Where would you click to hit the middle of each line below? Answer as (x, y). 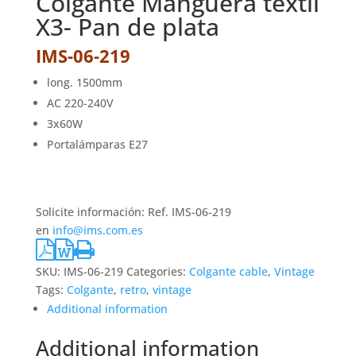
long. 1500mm (84, 82)
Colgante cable (228, 271)
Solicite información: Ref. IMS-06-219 (133, 212)
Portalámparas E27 (97, 144)
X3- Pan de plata (127, 27)
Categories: (157, 271)
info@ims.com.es (97, 230)
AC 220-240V (80, 103)
